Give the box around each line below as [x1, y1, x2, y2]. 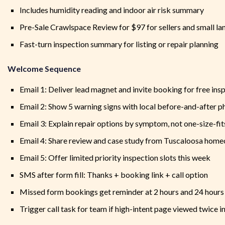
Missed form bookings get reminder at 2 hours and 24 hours [20, 187, 224, 197]
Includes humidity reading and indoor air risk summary [20, 5, 204, 15]
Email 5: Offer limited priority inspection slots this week [20, 153, 210, 163]
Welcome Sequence [8, 64, 81, 74]
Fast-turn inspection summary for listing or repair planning [20, 39, 218, 49]
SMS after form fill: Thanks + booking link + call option [20, 170, 208, 180]
